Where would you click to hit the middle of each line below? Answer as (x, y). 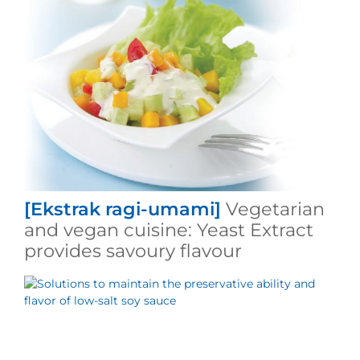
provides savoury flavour (133, 250)
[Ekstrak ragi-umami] (122, 209)
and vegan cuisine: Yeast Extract (168, 229)
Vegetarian (275, 209)
